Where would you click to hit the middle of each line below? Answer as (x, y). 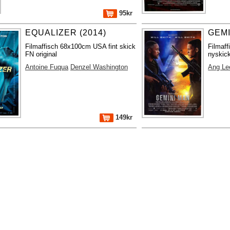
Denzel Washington (99, 67)
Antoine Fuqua (47, 67)
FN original (41, 54)
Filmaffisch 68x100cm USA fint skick (81, 46)
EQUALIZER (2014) (66, 32)
